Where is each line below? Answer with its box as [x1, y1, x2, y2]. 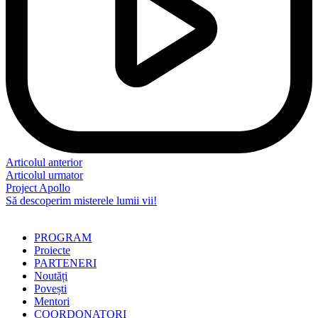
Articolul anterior [6, 155, 82, 168]
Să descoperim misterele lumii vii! [6, 194, 157, 207]
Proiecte [34, 243, 70, 256]
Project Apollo [6, 181, 70, 194]
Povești [34, 282, 67, 295]
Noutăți [34, 269, 67, 282]
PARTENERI [34, 256, 97, 269]
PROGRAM [34, 231, 92, 243]
